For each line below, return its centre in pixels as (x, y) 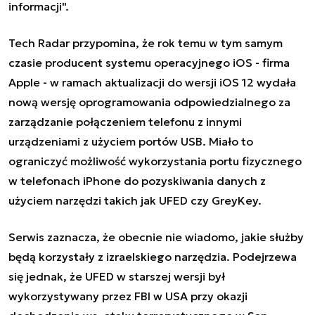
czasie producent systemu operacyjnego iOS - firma (149, 62)
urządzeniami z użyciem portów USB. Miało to (131, 141)
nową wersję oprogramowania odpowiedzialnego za (149, 102)
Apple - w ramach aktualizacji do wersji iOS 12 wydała (152, 82)
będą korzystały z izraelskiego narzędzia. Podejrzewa (153, 256)
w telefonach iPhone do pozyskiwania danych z (137, 180)
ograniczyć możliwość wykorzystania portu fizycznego (155, 161)
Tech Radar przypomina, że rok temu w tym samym (146, 43)
